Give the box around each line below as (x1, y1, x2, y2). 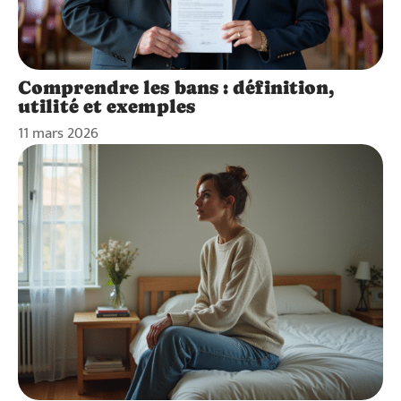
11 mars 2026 (18, 121, 98, 147)
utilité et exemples (18, 96, 195, 118)
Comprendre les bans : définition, (18, 77, 335, 99)
